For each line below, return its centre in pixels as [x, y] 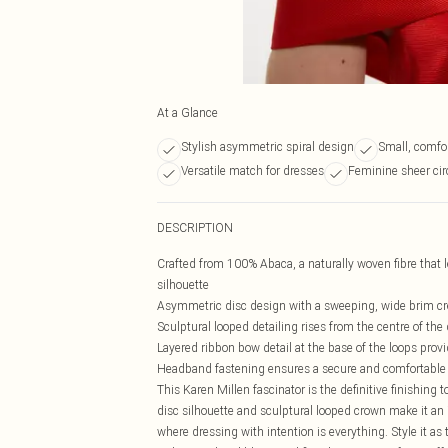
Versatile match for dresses [252, 170]
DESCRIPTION [195, 227]
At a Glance [187, 112]
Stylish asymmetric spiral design [267, 146]
